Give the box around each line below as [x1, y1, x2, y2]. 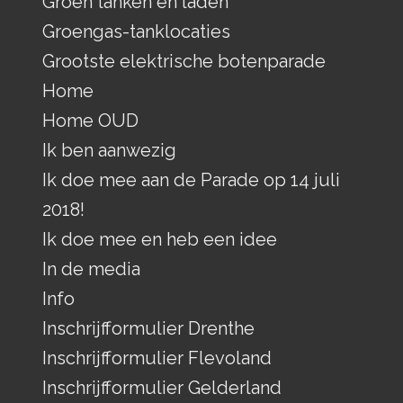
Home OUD [41, 109, 139, 131]
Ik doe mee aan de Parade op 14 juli [41, 168, 340, 191]
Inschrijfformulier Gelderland [41, 376, 282, 399]
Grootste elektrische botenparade [41, 49, 326, 72]
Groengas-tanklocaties [41, 20, 230, 42]
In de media [41, 257, 140, 280]
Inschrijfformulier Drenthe [41, 317, 255, 339]
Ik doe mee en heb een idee [41, 228, 277, 250]
